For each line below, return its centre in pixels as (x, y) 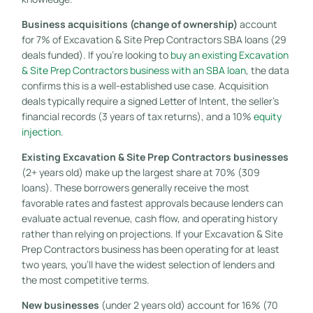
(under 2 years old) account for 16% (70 (188, 305)
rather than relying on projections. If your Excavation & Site (152, 233)
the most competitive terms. (85, 279)
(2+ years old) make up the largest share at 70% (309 (140, 172)
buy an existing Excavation (229, 54)
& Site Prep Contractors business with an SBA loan (133, 70)
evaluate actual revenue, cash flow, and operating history (149, 218)
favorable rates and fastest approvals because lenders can (152, 203)
